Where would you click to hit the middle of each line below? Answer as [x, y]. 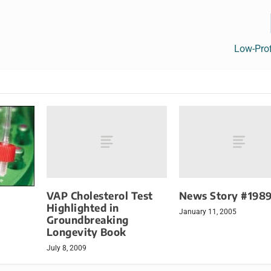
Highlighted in [83, 208]
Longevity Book [86, 232]
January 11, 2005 [207, 212]
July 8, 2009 [66, 248]
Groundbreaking [87, 220]
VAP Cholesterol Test [100, 196]
